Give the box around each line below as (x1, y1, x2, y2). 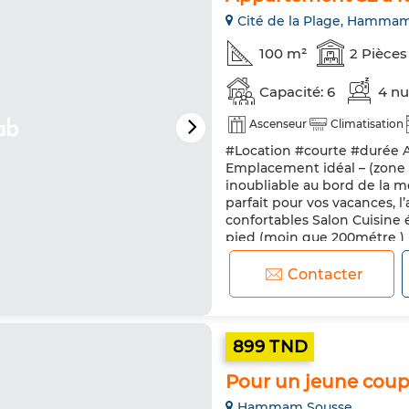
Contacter (287, 265, 363, 283)
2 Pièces (350, 44, 407, 62)
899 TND (233, 337, 309, 357)
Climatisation (330, 117, 404, 131)
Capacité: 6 (259, 82, 335, 100)
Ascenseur (249, 117, 307, 131)
